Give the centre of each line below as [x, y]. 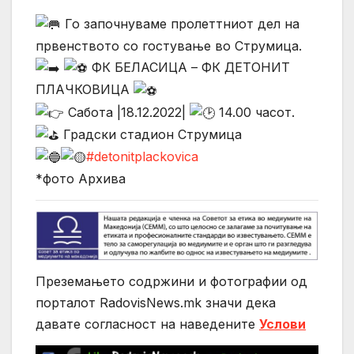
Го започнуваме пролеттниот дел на [180, 24]
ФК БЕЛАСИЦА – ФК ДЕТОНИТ [189, 68]
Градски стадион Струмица [151, 134]
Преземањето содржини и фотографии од [171, 282]
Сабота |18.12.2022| [127, 112]
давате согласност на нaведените [147, 324]
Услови [282, 324]
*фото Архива [81, 178]
